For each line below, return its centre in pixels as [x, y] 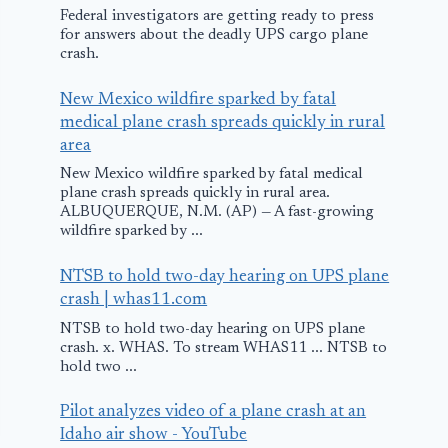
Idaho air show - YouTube [154, 436]
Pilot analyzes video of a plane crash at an [213, 413]
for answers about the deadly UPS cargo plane [214, 35]
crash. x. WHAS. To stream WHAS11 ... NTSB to [224, 348]
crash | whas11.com [134, 300]
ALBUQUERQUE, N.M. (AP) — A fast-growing [217, 213]
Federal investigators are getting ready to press [217, 16]
